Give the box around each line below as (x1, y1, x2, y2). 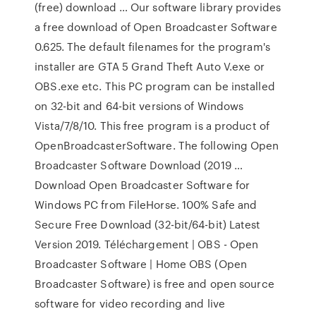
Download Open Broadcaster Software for (35, 177, 250, 193)
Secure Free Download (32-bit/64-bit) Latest (35, 217, 261, 232)
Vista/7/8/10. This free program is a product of (35, 118, 269, 133)
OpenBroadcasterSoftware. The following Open (35, 138, 279, 153)
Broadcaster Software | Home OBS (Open (35, 256, 247, 272)
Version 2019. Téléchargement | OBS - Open (35, 236, 259, 252)
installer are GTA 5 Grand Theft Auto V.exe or (35, 59, 265, 74)
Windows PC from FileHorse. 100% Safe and (35, 197, 257, 212)
